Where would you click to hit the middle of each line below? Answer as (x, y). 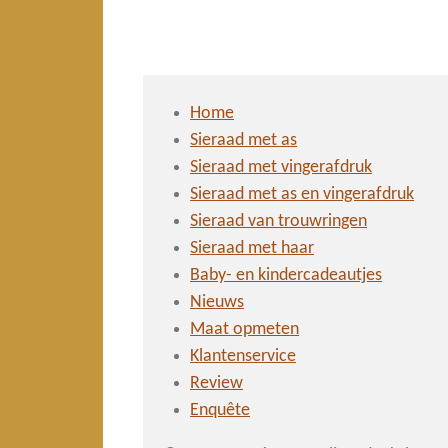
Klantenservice (243, 357)
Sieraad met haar (252, 249)
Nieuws (217, 303)
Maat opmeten (245, 330)
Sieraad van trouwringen (279, 222)
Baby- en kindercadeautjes (286, 276)
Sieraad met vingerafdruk (281, 168)
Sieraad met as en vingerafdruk (302, 195)
